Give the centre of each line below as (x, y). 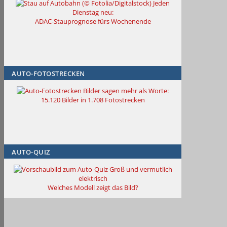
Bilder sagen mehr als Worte (125, 91)
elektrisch (93, 179)
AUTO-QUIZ (31, 152)
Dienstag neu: (93, 12)
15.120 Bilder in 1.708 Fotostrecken (93, 100)
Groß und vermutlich (141, 169)
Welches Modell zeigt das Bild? (93, 188)
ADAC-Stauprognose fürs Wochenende (93, 22)
